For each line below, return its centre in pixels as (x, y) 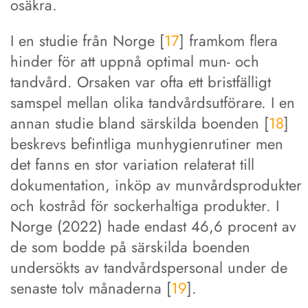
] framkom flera (229, 40)
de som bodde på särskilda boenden (130, 246)
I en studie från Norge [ (87, 40)
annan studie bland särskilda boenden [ (140, 123)
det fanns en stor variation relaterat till (132, 164)
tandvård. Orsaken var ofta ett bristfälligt (141, 81)
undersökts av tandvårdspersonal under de (149, 267)
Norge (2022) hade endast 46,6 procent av (153, 226)
